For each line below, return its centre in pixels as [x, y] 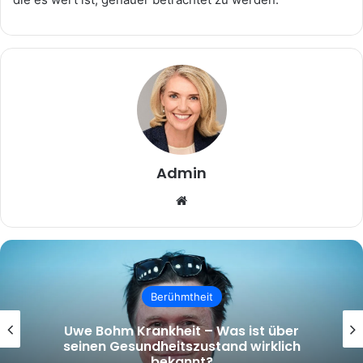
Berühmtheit [181, 296]
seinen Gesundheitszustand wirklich [181, 346]
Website [214, 200]
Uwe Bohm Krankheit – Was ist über [181, 331]
